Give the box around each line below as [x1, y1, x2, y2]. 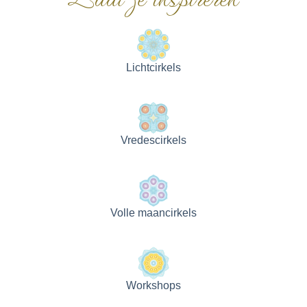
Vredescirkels [121, 134, 186, 146]
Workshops [126, 279, 181, 291]
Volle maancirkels [110, 206, 197, 219]
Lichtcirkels [126, 61, 181, 73]
